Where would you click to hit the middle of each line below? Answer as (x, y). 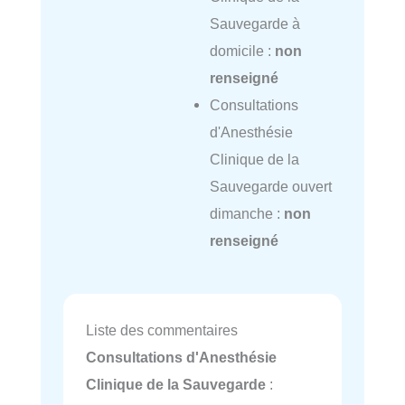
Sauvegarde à (254, 23)
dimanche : (246, 213)
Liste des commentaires (162, 330)
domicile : (242, 50)
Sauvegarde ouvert (270, 186)
